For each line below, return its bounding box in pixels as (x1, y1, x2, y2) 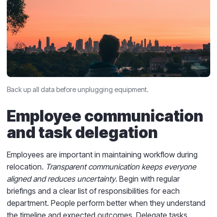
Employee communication (7, 106, 203, 125)
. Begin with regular (115, 173, 180, 184)
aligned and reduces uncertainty (7, 173, 115, 184)
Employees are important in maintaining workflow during (7, 149, 198, 159)
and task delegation (7, 123, 158, 142)
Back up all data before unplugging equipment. (7, 85, 149, 93)
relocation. (7, 161, 46, 171)
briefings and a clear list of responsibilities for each (7, 186, 180, 196)
